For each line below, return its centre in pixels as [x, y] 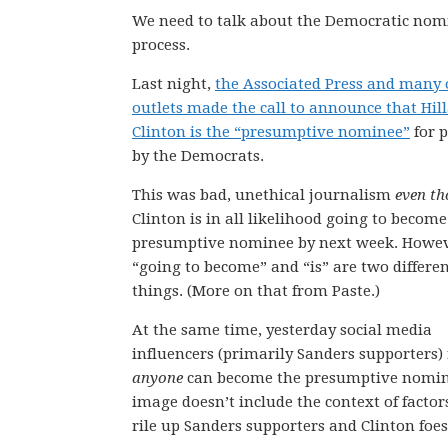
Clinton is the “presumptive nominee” [271, 132]
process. [161, 45]
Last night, [173, 84]
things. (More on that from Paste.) [256, 291]
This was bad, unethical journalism [263, 195]
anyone [157, 378]
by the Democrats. [198, 156]
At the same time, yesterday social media [282, 330]
